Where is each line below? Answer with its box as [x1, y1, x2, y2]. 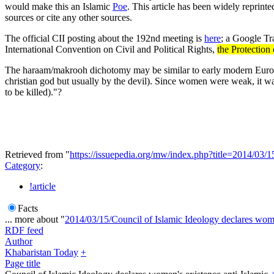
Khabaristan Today [5, 246, 78, 257]
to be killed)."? [5, 86, 62, 97]
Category [5, 160, 40, 171]
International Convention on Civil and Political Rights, [5, 43, 217, 54]
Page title [5, 257, 40, 268]
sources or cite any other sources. [5, 12, 132, 23]
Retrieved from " [5, 149, 70, 160]
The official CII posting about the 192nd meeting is [5, 32, 204, 43]
